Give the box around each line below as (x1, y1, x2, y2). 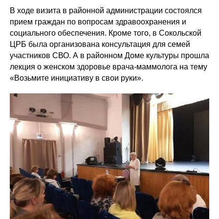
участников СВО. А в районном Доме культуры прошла (10, 51, 209, 60)
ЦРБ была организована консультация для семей (10, 40, 190, 48)
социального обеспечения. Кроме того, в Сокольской (10, 29, 201, 37)
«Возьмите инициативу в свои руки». (10, 74, 143, 82)
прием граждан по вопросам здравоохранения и (10, 18, 186, 26)
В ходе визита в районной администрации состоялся (10, 6, 202, 15)
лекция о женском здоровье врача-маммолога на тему (10, 63, 207, 71)
